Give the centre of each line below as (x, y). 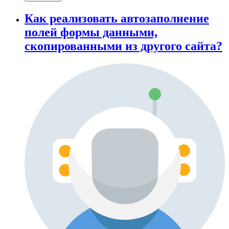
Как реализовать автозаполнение (117, 18)
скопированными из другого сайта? (123, 46)
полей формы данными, (91, 32)
